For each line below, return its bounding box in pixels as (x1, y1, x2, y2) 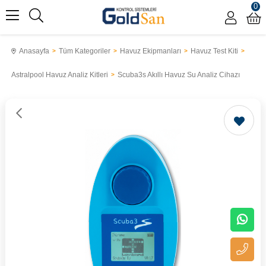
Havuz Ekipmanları (119, 47, 181, 55)
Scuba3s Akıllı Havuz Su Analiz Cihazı (117, 71, 240, 79)
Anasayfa (18, 47, 49, 55)
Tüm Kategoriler (58, 47, 110, 55)
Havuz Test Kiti (190, 47, 238, 55)
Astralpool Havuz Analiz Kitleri (11, 71, 108, 79)
